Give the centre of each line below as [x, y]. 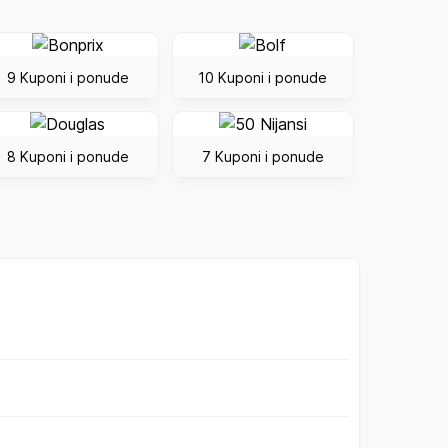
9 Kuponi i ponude [67, 77]
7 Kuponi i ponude [262, 157]
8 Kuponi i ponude [67, 157]
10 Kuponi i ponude [263, 77]
